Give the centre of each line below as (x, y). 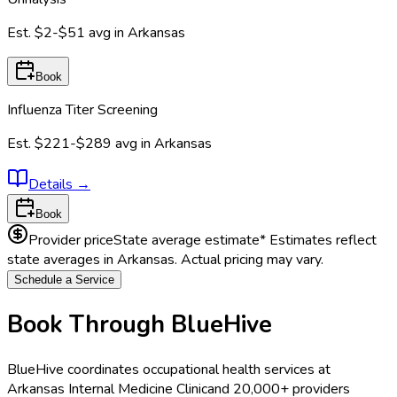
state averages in (62, 259)
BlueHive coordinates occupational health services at (169, 370)
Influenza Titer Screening (82, 109)
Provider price (71, 240)
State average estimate (187, 240)
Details (52, 184)
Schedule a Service (64, 279)
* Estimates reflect (318, 240)
